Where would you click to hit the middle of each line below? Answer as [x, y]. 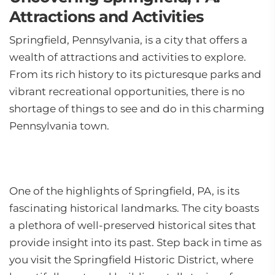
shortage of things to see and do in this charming [137, 109]
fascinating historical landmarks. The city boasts [134, 208]
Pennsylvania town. [59, 126]
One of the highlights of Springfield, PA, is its [124, 191]
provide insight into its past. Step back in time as [135, 242]
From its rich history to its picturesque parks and [135, 74]
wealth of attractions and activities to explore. [128, 57]
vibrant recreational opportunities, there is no [127, 91]
